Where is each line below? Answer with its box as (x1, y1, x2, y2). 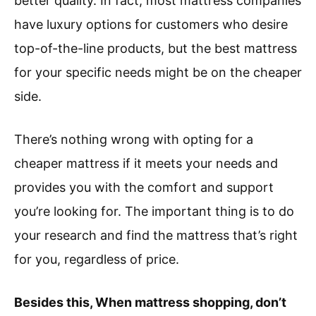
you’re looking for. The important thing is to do (14, 204, 294, 219)
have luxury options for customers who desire (14, 17, 288, 32)
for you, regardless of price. (14, 252, 179, 267)
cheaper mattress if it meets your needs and (14, 156, 278, 171)
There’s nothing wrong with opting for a (14, 132, 253, 147)
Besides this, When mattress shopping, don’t (14, 295, 286, 310)
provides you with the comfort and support (14, 180, 274, 195)
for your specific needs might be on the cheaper (14, 65, 302, 80)
